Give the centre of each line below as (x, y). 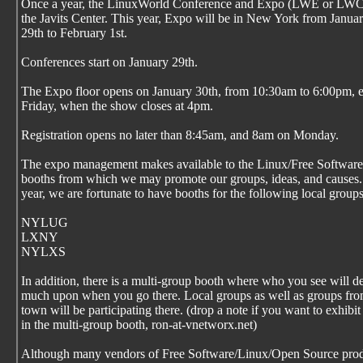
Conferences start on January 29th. (109, 62)
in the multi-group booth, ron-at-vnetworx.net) (139, 325)
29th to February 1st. (74, 33)
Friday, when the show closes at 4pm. (117, 106)
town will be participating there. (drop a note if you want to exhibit (191, 310)
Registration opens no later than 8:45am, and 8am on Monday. (180, 135)
